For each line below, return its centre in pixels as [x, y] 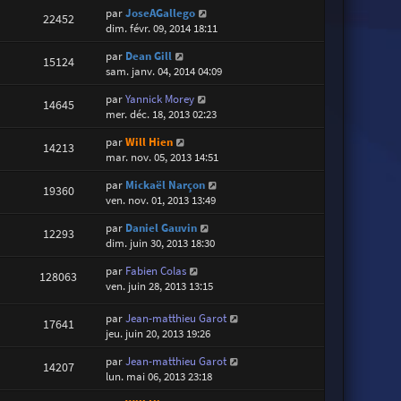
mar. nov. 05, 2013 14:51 [162, 157]
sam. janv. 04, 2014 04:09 [164, 71]
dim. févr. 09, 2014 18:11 [162, 28]
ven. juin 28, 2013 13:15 [160, 286]
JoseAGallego [161, 13]
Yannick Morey [160, 98]
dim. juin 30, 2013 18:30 [161, 243]
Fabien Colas [156, 270]
